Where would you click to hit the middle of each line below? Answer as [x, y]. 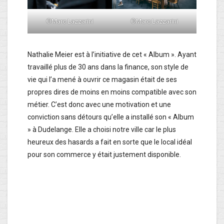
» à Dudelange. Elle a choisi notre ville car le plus [102, 130]
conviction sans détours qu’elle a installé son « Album [111, 117]
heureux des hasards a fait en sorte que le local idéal [110, 142]
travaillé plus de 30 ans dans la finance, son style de [108, 67]
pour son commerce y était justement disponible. [104, 155]
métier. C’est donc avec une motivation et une [99, 105]
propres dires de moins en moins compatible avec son [112, 92]
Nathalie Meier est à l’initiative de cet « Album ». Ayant [112, 55]
